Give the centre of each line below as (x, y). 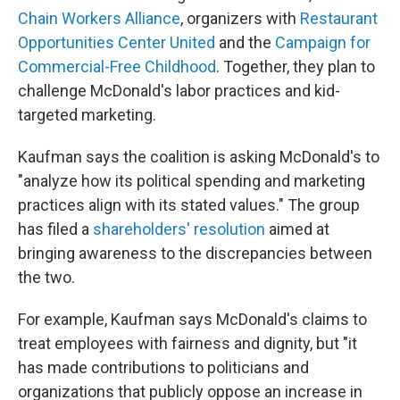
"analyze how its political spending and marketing (192, 181)
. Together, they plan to (296, 67)
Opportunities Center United (117, 42)
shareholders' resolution (179, 229)
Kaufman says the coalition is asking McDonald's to (199, 157)
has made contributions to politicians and (163, 367)
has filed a (55, 229)
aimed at (297, 229)
